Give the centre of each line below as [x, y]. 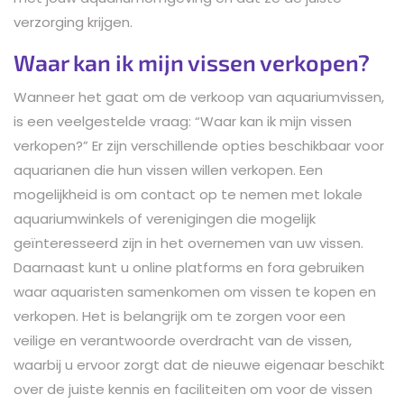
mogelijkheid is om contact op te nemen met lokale [188, 194]
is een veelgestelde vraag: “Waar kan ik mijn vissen [183, 121]
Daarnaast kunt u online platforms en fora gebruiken [189, 267]
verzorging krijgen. [73, 22]
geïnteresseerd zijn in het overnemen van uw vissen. [188, 243]
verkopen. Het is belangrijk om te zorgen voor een [179, 316]
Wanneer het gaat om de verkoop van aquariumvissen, [199, 96]
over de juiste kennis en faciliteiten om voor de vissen [193, 389]
